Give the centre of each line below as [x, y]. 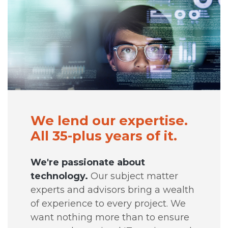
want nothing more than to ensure [110, 217]
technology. [60, 176]
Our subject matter [133, 176]
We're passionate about [88, 162]
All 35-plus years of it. [104, 135]
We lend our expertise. [109, 120]
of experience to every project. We [108, 203]
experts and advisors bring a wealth [113, 190]
